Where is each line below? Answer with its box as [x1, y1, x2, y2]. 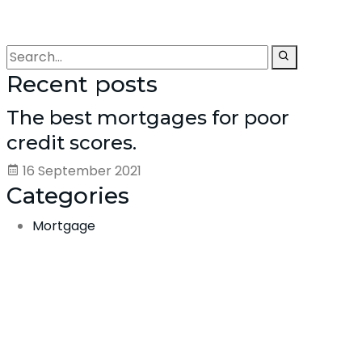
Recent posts [6, 69, 158, 98]
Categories [6, 181, 129, 209]
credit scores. [6, 130, 137, 154]
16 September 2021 [19, 161, 141, 180]
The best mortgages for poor [6, 105, 289, 129]
